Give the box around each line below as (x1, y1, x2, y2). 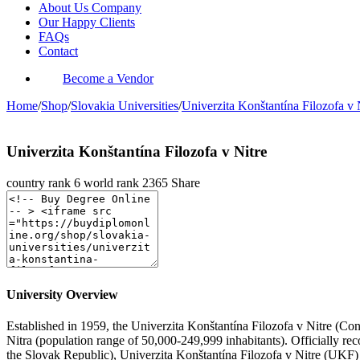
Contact (39, 44, 78, 59)
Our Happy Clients (39, 15, 135, 30)
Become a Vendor (63, 72, 153, 86)
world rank (84, 175, 142, 190)
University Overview (6, 287, 118, 301)
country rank (6, 175, 74, 190)
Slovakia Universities (71, 99, 178, 113)
